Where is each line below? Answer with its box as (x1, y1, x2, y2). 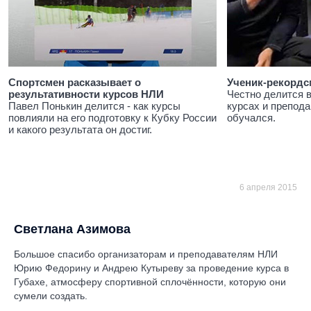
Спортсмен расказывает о (8, 76, 141, 88)
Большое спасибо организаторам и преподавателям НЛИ (14, 249, 278, 260)
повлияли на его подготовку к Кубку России (8, 112, 217, 124)
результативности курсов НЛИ (8, 88, 164, 100)
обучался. (227, 112, 276, 124)
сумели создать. (14, 290, 87, 301)
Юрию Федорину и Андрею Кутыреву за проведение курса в (14, 262, 289, 274)
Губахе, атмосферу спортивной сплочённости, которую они (14, 276, 286, 287)
